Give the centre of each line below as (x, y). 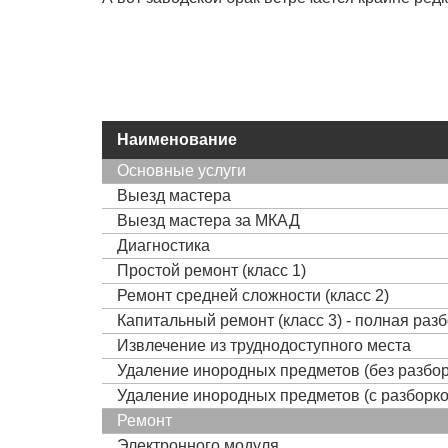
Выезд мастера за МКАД (208, 220)
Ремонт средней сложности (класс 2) (253, 295)
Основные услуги (181, 170)
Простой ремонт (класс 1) (211, 270)
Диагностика (163, 245)
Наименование (177, 139)
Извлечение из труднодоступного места (264, 345)
